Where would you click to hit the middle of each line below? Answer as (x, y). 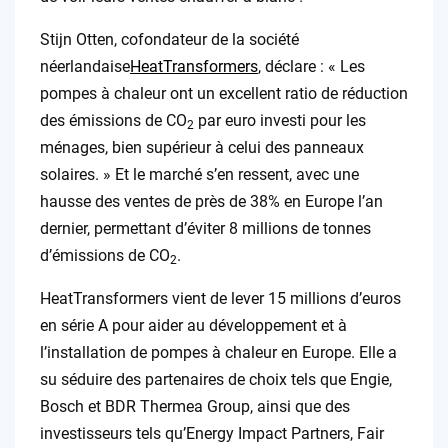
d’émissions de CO (104, 256)
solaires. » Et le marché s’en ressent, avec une (199, 175)
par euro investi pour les (279, 121)
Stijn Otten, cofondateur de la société (169, 40)
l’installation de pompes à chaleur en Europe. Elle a (218, 353)
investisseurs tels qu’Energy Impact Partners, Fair (211, 434)
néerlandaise (84, 67)
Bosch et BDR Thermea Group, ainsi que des (194, 407)
